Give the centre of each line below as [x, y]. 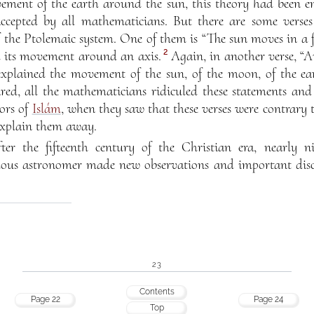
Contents [157, 291]
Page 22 [45, 299]
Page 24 [268, 299]
